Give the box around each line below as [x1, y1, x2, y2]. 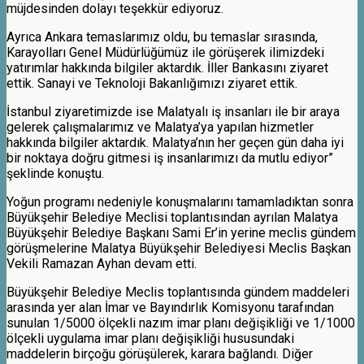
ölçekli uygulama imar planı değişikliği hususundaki [6, 330, 294, 346]
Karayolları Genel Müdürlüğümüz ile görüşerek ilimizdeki [6, 44, 324, 60]
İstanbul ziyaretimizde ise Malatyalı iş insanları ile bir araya [6, 103, 340, 119]
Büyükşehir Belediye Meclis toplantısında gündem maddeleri [6, 284, 349, 300]
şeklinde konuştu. [6, 165, 104, 181]
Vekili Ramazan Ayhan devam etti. [6, 255, 197, 271]
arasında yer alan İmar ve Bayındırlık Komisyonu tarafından [6, 299, 334, 315]
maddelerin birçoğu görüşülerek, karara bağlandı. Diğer [6, 345, 313, 362]
